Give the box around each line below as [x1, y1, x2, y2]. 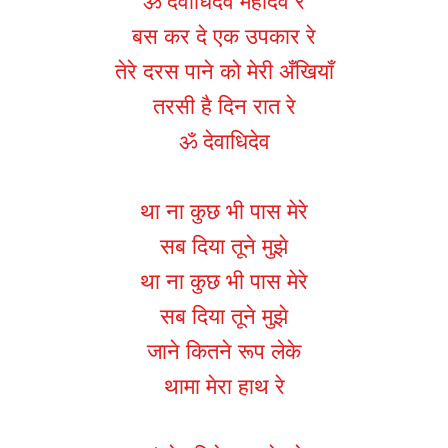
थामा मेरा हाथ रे [163, 374, 285, 400]
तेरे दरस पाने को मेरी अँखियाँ [114, 59, 334, 85]
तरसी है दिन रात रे [152, 94, 296, 120]
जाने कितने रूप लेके [147, 339, 301, 365]
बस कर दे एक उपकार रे [132, 24, 316, 50]
